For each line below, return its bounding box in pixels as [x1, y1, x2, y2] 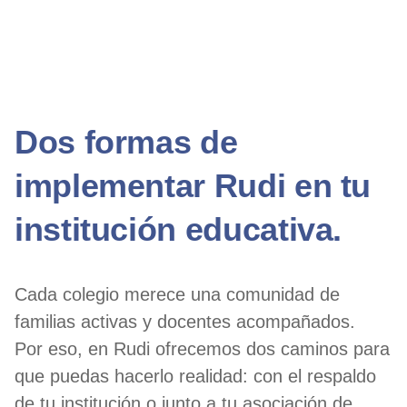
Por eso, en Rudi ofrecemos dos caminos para [15, 339, 390, 359]
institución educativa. [15, 211, 342, 248]
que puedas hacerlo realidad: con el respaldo [15, 366, 376, 386]
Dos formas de [15, 124, 238, 161]
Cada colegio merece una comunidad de [15, 284, 340, 304]
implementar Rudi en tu [15, 167, 372, 204]
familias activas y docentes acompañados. [15, 312, 355, 332]
